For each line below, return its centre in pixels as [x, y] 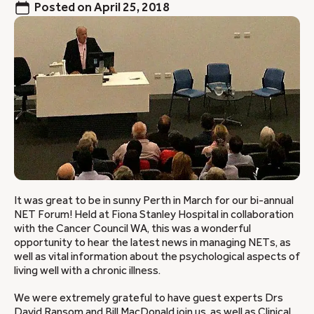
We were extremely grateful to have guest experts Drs [149, 298]
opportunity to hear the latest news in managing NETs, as [152, 242]
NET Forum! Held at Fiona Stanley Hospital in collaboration [154, 214]
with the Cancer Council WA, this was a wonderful [132, 228]
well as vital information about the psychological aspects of [157, 256]
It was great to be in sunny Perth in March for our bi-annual [154, 200]
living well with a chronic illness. [87, 270]
